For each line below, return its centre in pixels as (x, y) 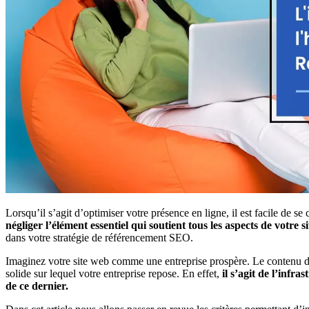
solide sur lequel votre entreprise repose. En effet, (114, 273)
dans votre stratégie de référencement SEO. (99, 237)
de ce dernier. (37, 286)
